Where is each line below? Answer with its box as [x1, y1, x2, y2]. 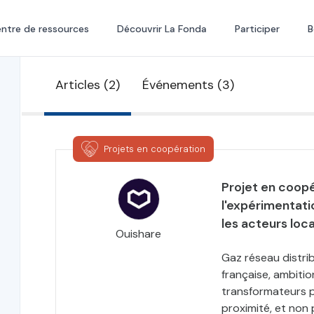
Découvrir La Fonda [116, 22, 207, 35]
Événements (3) [142, 76, 234, 93]
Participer [234, 22, 280, 35]
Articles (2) [55, 76, 120, 93]
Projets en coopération [103, 142, 205, 155]
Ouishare [116, 226, 162, 241]
